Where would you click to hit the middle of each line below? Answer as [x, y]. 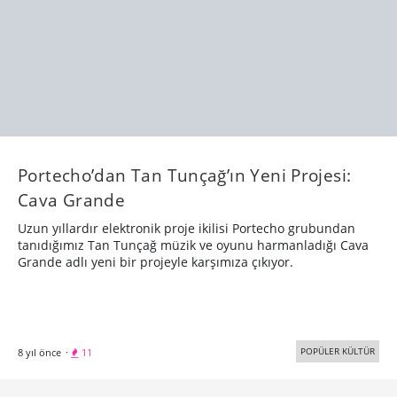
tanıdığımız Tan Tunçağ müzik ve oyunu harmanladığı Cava [193, 245]
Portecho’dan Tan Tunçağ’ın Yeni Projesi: [185, 175]
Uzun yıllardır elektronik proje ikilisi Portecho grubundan [187, 229]
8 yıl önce [39, 353]
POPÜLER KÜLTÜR [338, 351]
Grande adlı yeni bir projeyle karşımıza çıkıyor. [156, 262]
